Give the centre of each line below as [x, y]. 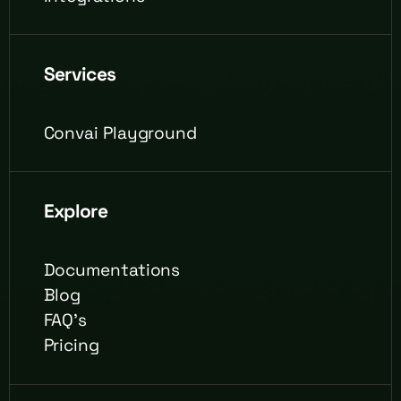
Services [80, 73]
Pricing [71, 345]
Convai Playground [120, 132]
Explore [76, 210]
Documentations [112, 270]
